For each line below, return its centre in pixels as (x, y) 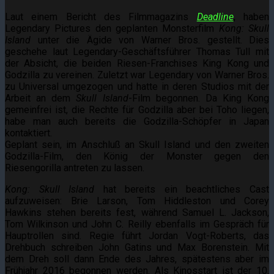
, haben (251, 17)
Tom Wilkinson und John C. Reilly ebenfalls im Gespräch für (137, 224)
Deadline (215, 17)
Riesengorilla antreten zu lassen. (75, 168)
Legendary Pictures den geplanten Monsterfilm (112, 28)
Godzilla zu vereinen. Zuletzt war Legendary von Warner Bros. (137, 75)
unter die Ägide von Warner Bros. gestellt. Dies (153, 40)
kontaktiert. (28, 133)
